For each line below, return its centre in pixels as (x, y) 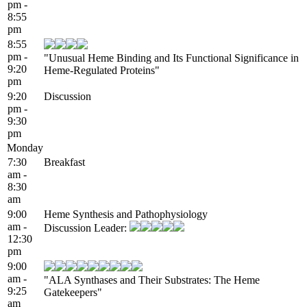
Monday (25, 147)
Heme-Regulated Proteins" (102, 70)
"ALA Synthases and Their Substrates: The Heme (152, 280)
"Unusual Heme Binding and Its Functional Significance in (171, 58)
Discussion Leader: (87, 228)
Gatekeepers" (73, 292)
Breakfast (64, 162)
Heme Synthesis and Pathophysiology (126, 214)
